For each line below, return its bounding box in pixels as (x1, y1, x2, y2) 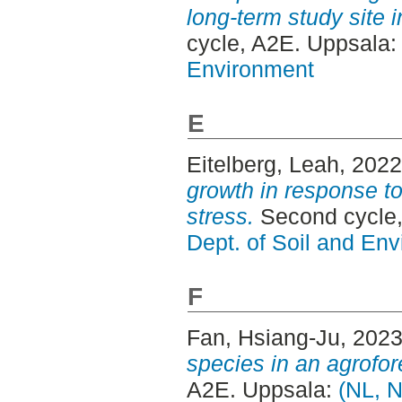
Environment (186, 56, 314, 82)
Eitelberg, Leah (186, 151, 339, 177)
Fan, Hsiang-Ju (186, 325, 340, 351)
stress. (186, 203, 254, 229)
